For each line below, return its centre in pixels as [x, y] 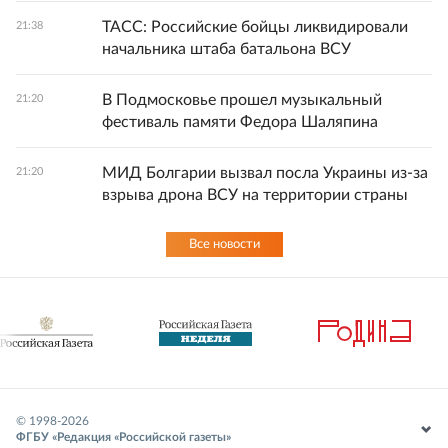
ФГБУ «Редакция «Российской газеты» [123, 437]
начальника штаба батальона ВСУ [226, 49]
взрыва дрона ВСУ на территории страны [255, 195]
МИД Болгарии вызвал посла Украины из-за [265, 173]
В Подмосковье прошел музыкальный [242, 100]
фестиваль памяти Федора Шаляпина [240, 122]
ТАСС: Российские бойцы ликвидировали [255, 27]
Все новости [224, 244]
